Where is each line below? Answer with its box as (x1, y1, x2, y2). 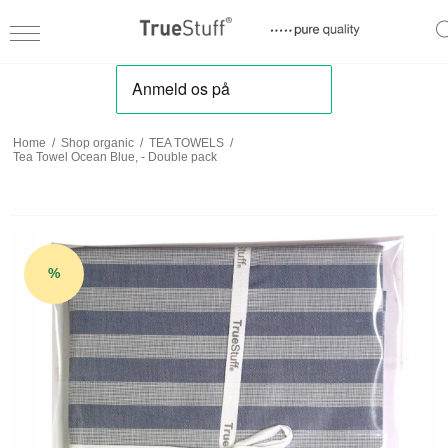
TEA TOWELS (148, 135, 224, 150)
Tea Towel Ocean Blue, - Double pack (12, 149, 217, 164)
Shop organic (60, 135, 134, 150)
